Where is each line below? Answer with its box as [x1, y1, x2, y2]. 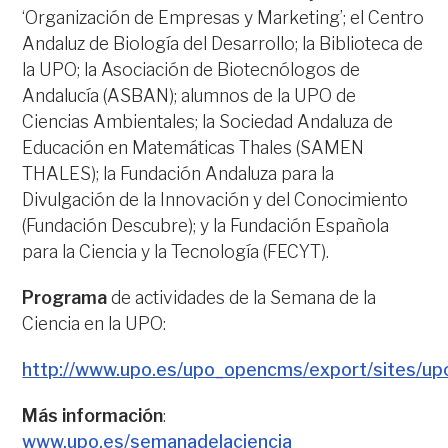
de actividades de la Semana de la [107, 287, 377, 308]
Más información [22, 405, 164, 426]
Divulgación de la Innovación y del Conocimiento [22, 189, 409, 210]
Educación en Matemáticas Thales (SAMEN [22, 137, 365, 158]
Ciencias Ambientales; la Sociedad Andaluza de [22, 111, 394, 132]
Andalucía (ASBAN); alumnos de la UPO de [22, 85, 357, 106]
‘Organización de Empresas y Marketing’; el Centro [22, 7, 425, 28]
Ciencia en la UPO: [22, 313, 167, 334]
